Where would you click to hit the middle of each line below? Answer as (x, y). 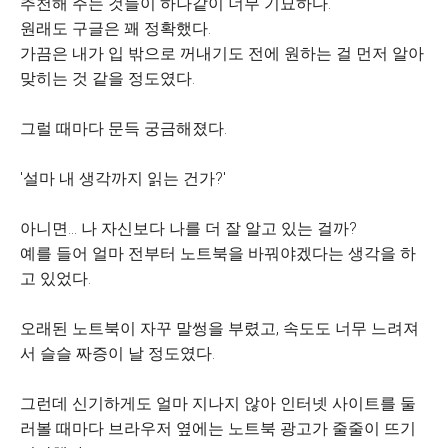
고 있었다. (55, 278)
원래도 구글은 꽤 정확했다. (115, 28)
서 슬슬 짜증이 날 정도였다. (117, 353)
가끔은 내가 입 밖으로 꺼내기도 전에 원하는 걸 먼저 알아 (222, 53)
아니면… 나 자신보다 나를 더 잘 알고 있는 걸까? (188, 228)
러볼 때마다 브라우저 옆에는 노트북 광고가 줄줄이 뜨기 (218, 428)
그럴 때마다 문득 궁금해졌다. (123, 128)
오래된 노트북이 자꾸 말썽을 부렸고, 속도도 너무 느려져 (219, 328)
